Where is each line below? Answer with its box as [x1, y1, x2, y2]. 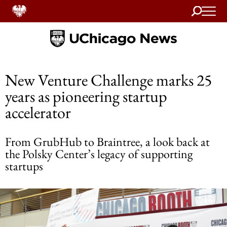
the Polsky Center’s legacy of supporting [5, 146, 193, 162]
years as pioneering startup [5, 86, 167, 107]
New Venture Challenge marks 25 [5, 69, 212, 91]
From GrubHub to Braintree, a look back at [5, 134, 210, 149]
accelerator [5, 102, 71, 123]
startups [5, 158, 43, 174]
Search [192, 4, 211, 15]
